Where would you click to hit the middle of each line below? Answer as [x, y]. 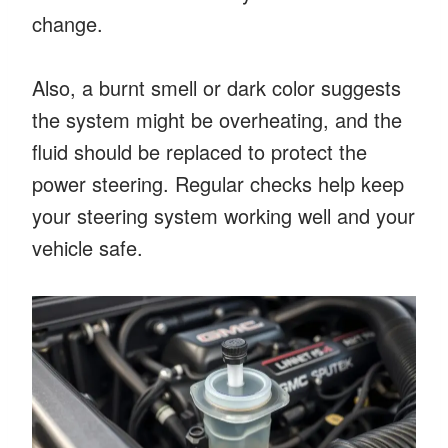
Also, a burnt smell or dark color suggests [216, 87]
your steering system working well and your [223, 215]
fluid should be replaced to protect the [199, 151]
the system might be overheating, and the [217, 119]
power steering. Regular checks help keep [218, 183]
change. [67, 23]
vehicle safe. [87, 247]
